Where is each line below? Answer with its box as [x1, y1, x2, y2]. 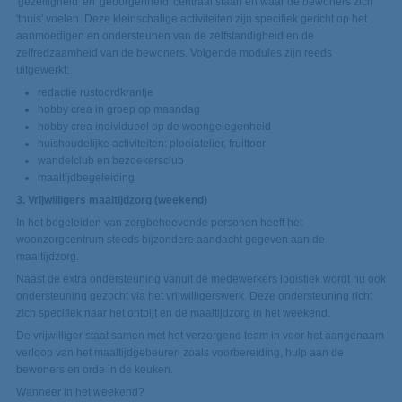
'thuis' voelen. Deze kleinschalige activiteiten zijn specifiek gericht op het [15, 13, 367, 26]
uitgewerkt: [15, 64, 69, 77]
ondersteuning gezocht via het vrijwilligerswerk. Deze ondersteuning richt [15, 290, 372, 303]
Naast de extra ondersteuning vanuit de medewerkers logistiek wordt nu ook [15, 273, 386, 286]
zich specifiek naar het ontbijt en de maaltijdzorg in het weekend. [15, 307, 330, 320]
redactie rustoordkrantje [37, 86, 153, 100]
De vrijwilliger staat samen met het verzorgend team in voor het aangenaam [15, 329, 384, 343]
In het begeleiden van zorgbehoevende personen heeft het [15, 216, 302, 230]
